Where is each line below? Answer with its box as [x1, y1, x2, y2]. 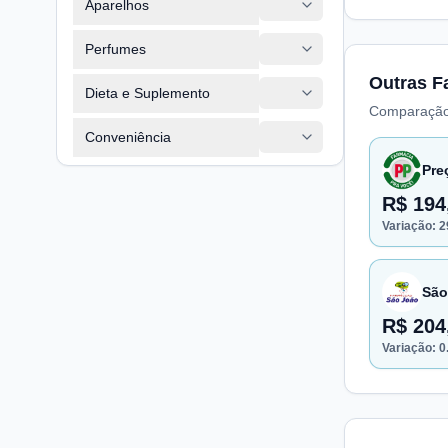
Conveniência [85, 128, 171, 145]
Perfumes [85, 40, 146, 57]
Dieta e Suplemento [85, 84, 210, 101]
